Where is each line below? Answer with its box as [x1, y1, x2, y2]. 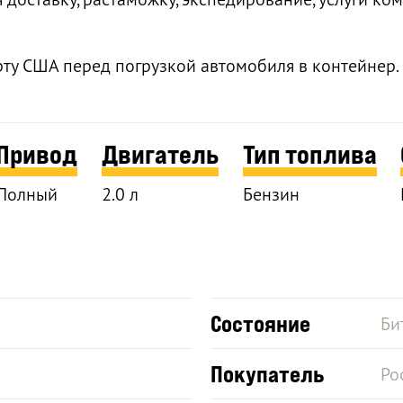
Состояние [210, 309, 310, 337]
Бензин [242, 182, 300, 205]
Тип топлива [242, 138, 377, 170]
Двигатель [101, 138, 219, 170]
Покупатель [210, 359, 324, 388]
